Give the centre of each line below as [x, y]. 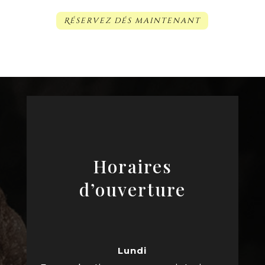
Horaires [132, 167]
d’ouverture [132, 190]
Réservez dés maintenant [132, 21]
